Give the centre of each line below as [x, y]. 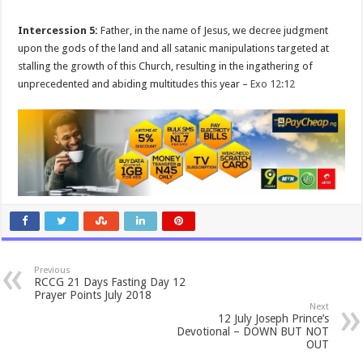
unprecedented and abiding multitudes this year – [135, 83]
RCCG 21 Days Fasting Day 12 [110, 282]
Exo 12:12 [273, 83]
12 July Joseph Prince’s [273, 319]
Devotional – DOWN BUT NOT [252, 332]
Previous [53, 271]
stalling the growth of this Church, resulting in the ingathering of [166, 66]
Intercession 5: [58, 30]
